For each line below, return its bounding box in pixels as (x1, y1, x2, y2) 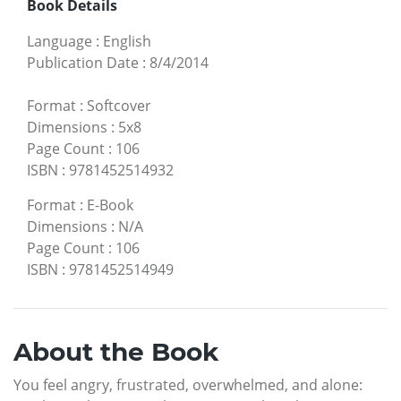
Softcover (87, 95, 151, 115)
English (103, 30, 151, 51)
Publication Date (27, 52, 139, 73)
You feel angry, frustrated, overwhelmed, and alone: (13, 374, 363, 395)
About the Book (13, 336, 218, 367)
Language (27, 30, 92, 51)
